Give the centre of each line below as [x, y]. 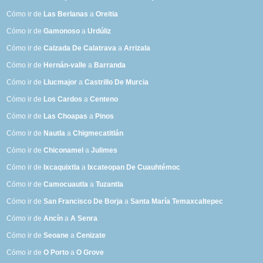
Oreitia [107, 14]
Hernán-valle [65, 65]
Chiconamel [64, 151]
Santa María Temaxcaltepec [177, 202]
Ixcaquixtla [62, 168]
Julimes [104, 151]
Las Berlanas [66, 14]
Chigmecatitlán [98, 134]
